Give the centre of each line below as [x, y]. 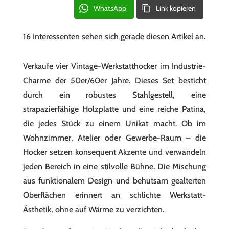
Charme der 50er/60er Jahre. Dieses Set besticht [114, 81]
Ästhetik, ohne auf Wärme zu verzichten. [93, 209]
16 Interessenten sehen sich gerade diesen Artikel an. [114, 37]
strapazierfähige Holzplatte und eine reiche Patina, [114, 109]
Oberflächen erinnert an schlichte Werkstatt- [114, 195]
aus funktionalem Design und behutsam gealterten [114, 181]
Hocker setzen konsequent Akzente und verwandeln [114, 152]
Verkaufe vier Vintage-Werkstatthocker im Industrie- [114, 66]
